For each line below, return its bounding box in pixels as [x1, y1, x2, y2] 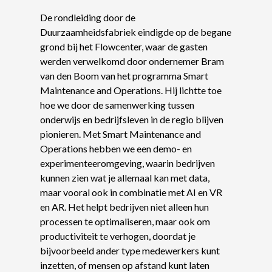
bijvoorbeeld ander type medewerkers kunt [40, 245, 220, 257]
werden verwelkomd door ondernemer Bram [40, 55, 224, 67]
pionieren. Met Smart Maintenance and [40, 128, 201, 140]
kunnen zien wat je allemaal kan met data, [40, 172, 209, 184]
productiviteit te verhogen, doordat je [40, 230, 195, 242]
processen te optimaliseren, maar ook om [40, 216, 210, 228]
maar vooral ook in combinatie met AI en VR [40, 186, 222, 199]
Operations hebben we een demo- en [40, 143, 192, 155]
